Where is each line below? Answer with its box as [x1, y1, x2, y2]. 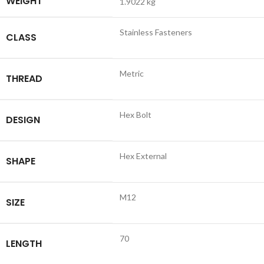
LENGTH [6, 237, 42, 251]
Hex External [120, 151, 167, 161]
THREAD [6, 72, 42, 86]
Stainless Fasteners [120, 27, 192, 38]
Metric [120, 68, 144, 79]
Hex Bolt [120, 110, 151, 120]
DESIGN [6, 113, 40, 127]
